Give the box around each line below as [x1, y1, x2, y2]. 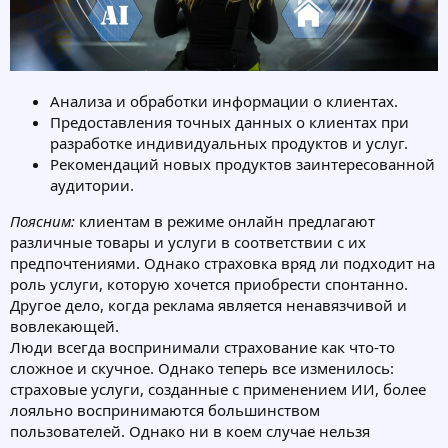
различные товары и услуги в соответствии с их [10, 232, 366, 253]
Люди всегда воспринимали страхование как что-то [10, 337, 395, 358]
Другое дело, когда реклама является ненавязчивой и [10, 295, 407, 316]
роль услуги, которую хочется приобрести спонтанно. [10, 274, 408, 295]
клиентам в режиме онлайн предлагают [75, 211, 375, 232]
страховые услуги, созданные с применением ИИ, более [10, 379, 426, 400]
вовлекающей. [10, 316, 119, 337]
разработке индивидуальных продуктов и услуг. [50, 133, 408, 154]
